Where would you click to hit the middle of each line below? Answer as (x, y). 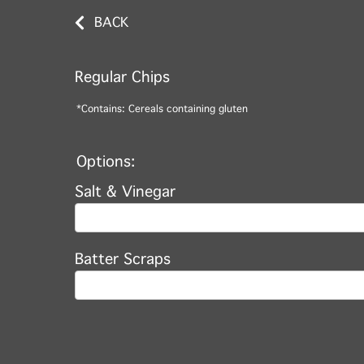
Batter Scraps (123, 259)
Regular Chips (122, 77)
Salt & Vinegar (125, 192)
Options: (106, 162)
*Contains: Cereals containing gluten (162, 109)
